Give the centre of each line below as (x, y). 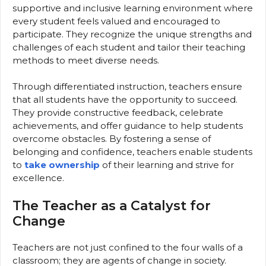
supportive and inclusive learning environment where (133, 8)
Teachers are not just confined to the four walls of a (128, 247)
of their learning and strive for (167, 165)
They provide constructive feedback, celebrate (118, 113)
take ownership (62, 165)
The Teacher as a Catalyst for (112, 205)
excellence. (38, 178)
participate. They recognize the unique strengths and (132, 34)
